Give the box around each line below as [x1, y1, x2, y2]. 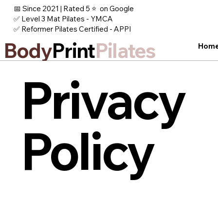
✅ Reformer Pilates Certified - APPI [13, 24, 131, 34]
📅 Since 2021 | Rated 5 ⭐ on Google [13, 3, 134, 13]
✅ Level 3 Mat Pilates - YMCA [13, 14, 113, 23]
